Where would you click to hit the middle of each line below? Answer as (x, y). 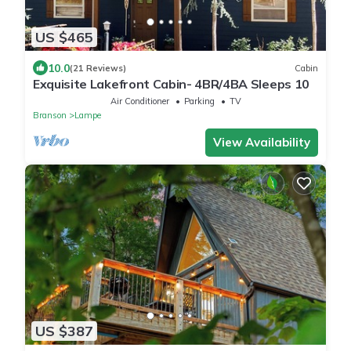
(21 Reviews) (98, 68)
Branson (50, 115)
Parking (199, 101)
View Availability (262, 142)
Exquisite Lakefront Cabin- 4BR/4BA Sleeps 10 (171, 84)
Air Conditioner (139, 101)
